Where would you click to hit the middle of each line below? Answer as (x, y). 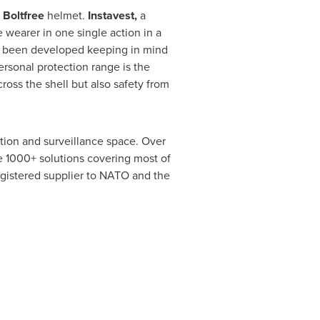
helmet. (66, 16)
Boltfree (23, 16)
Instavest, (112, 16)
